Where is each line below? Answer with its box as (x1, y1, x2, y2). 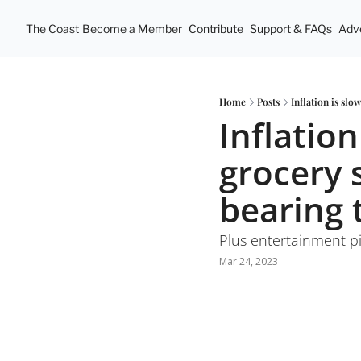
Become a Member (82, 22, 182, 35)
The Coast (26, 22, 79, 35)
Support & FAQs (250, 22, 332, 35)
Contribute (189, 22, 243, 35)
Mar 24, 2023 (219, 254, 278, 268)
